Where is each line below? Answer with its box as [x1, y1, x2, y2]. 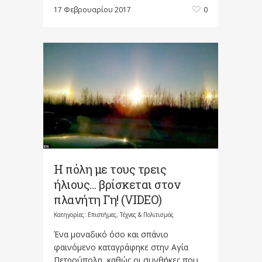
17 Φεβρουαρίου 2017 [54, 5, 131, 15]
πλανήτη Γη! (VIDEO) [54, 192, 162, 208]
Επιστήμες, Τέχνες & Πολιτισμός [88, 211, 174, 219]
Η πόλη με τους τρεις [54, 161, 166, 177]
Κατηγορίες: [54, 211, 88, 219]
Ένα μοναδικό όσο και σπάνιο [54, 229, 168, 240]
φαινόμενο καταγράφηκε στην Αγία [54, 242, 188, 253]
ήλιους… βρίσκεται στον [54, 177, 180, 192]
